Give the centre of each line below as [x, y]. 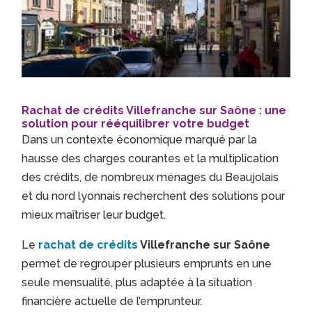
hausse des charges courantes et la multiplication [150, 159]
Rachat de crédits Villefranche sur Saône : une [154, 111]
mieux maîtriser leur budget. [94, 215]
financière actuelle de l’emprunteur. [112, 302]
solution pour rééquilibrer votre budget [136, 124]
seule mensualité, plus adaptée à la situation [137, 283]
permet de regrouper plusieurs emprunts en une [147, 264]
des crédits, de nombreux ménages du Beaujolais [150, 178]
